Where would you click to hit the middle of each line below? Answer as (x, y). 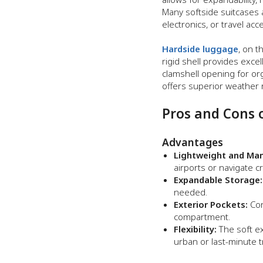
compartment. (202, 217)
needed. (190, 192)
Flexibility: (195, 229)
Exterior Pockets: (211, 204)
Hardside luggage (200, 49)
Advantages (193, 142)
